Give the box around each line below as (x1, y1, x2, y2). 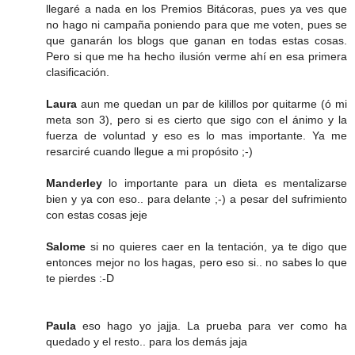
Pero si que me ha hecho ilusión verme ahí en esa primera (46, 49, 347, 63)
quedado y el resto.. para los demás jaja (46, 334, 247, 348)
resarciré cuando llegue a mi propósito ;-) (46, 144, 253, 158)
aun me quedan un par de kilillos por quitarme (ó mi (80, 97, 348, 110)
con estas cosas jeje (46, 208, 147, 221)
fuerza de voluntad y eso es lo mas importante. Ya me (46, 128, 347, 142)
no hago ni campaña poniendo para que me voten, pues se (46, 17, 347, 31)
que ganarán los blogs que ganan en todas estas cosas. (46, 33, 347, 47)
